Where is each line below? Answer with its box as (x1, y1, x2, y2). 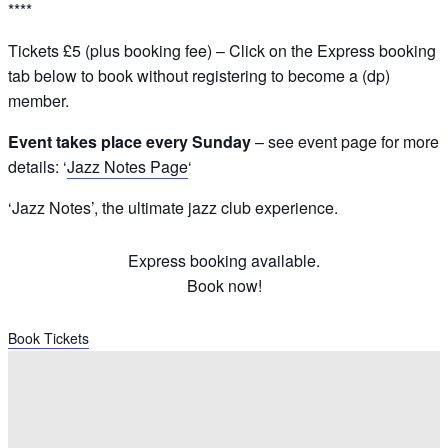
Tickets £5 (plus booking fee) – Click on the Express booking (8, 39, 436, 63)
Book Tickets (8, 328, 89, 349)
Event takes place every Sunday (8, 130, 251, 154)
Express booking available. (128, 249, 320, 273)
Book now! (186, 274, 262, 298)
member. (8, 89, 69, 113)
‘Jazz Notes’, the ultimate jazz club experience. (8, 196, 338, 220)
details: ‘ (8, 155, 67, 179)
